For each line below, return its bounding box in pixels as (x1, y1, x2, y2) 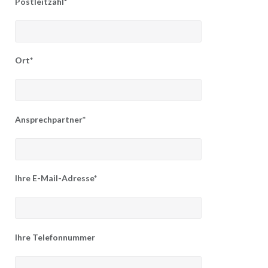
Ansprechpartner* (14, 114, 86, 124)
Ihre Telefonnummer (14, 232, 95, 242)
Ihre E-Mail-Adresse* (14, 173, 97, 184)
